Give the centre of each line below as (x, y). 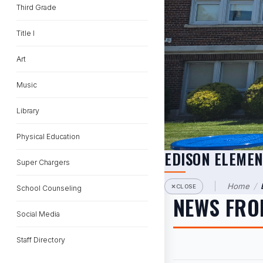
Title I (26, 33)
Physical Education (48, 136)
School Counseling (49, 188)
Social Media (38, 214)
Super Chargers (43, 162)
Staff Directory (41, 240)
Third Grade (36, 7)
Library (28, 111)
